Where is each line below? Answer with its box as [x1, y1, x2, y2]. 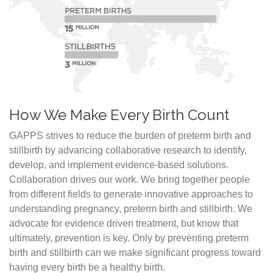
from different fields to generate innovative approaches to [9, 189, 253, 199]
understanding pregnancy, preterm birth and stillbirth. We [9, 204, 252, 214]
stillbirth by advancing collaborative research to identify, [9, 145, 247, 155]
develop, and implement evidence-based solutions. [9, 160, 229, 170]
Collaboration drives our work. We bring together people [9, 174, 250, 185]
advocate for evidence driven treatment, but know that [9, 218, 238, 229]
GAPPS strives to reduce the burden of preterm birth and [9, 130, 251, 141]
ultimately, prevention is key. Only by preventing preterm [9, 233, 249, 243]
